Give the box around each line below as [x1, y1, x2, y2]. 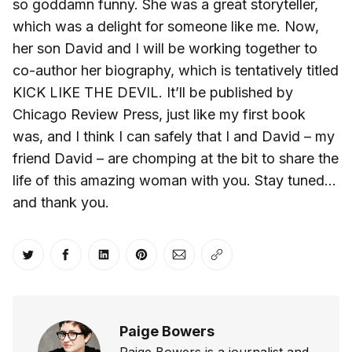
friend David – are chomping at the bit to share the [13, 149, 339, 167]
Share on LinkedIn [103, 256, 221, 273]
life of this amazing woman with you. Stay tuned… [13, 171, 336, 189]
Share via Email [178, 256, 277, 273]
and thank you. [13, 193, 109, 211]
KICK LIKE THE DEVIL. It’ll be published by [13, 83, 293, 101]
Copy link [216, 256, 278, 273]
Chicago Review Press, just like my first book [13, 105, 306, 123]
